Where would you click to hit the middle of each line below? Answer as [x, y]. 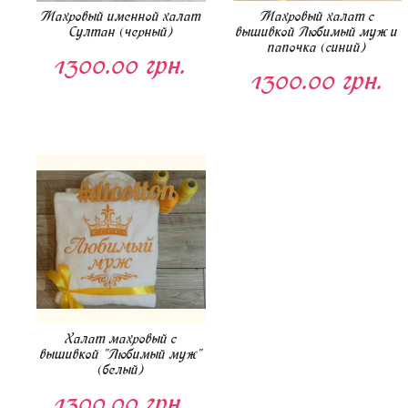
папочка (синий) [317, 48]
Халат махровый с [121, 338]
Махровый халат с [317, 17]
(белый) [121, 369]
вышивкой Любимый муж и [317, 32]
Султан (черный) [121, 32]
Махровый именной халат [121, 17]
